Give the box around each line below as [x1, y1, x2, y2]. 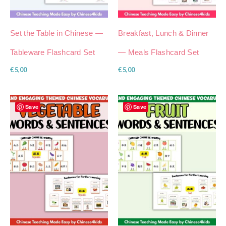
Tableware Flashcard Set [10, 48, 95, 57]
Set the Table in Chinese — [10, 29, 103, 38]
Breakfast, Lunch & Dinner [118, 29, 209, 38]
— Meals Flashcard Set [118, 48, 199, 57]
